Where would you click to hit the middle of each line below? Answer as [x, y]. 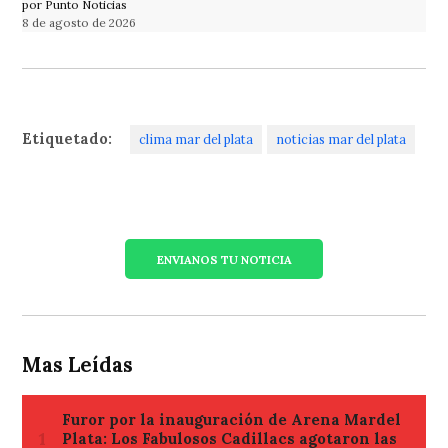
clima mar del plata [196, 139]
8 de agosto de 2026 [79, 23]
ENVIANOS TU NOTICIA [224, 259]
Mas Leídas [78, 365]
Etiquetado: [67, 139]
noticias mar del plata [340, 139]
